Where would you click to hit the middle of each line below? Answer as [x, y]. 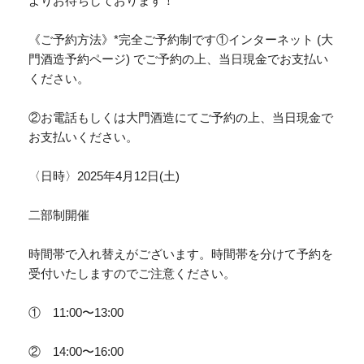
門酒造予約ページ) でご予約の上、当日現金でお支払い [179, 58]
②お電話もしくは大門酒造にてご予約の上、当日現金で [181, 117]
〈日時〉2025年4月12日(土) [104, 175]
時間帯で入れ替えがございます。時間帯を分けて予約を [181, 253]
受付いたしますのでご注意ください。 [132, 273]
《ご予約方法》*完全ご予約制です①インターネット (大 [181, 39]
